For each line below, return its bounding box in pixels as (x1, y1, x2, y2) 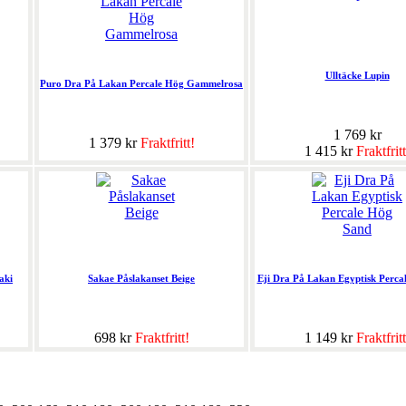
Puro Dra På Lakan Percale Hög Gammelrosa (40, 78, 243, 90)
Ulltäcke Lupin (324, 70, 390, 82)
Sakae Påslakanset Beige (88, 273, 195, 285)
